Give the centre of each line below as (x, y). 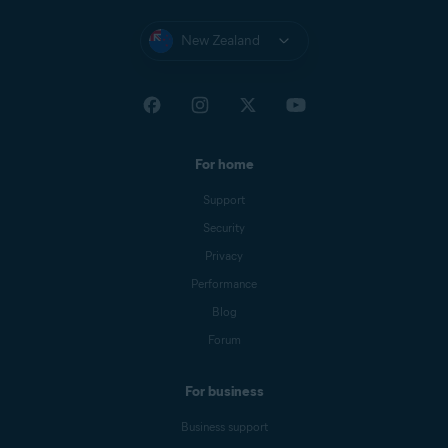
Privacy (224, 256)
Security (224, 228)
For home (224, 165)
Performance (224, 284)
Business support (224, 427)
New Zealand (220, 41)
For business (224, 392)
